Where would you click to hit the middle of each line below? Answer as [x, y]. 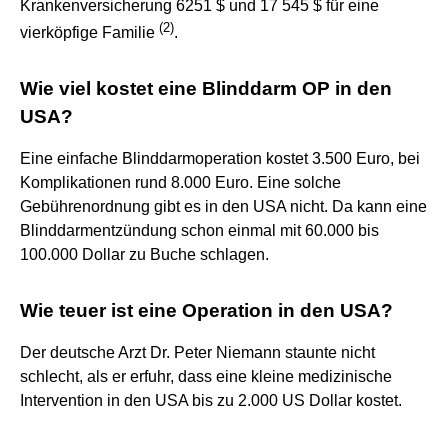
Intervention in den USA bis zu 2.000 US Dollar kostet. [211, 400]
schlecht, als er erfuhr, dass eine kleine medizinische [206, 376]
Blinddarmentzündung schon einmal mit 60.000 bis [199, 230]
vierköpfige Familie [89, 32]
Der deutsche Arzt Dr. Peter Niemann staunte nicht [197, 352]
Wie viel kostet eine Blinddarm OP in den [206, 88]
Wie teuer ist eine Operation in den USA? [206, 310]
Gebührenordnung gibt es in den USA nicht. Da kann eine [223, 206]
